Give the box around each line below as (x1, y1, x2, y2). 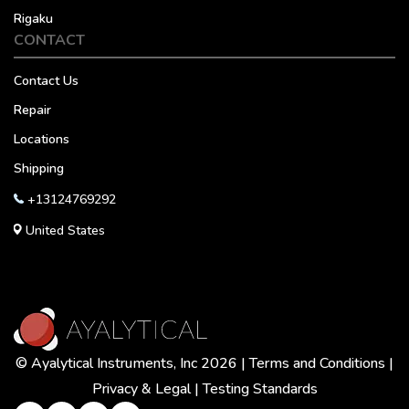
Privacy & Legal (91, 379, 191, 399)
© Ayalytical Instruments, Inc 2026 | (16, 353, 249, 373)
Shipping (14, 160, 64, 177)
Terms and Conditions (249, 353, 385, 373)
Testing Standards (202, 379, 318, 399)
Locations (14, 131, 69, 148)
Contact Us (14, 72, 79, 89)
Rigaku (14, 10, 53, 27)
